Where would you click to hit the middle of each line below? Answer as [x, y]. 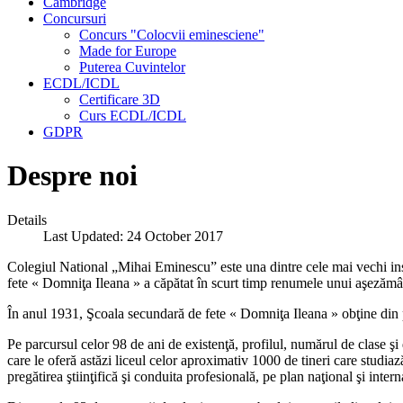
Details [27, 219]
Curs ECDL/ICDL [133, 116]
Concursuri [75, 18]
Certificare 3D [120, 99]
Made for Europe [128, 51]
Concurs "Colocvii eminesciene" [172, 35]
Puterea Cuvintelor [132, 67]
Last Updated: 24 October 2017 [133, 236]
